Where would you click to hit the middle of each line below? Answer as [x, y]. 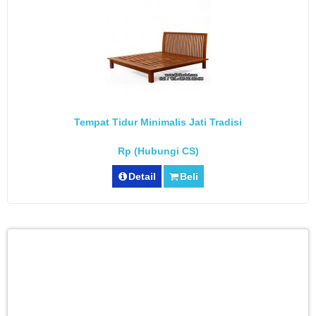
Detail [142, 177]
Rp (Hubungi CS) [158, 151]
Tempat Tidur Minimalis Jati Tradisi [158, 122]
